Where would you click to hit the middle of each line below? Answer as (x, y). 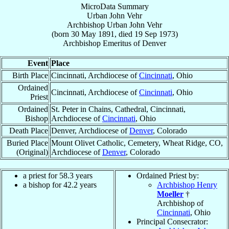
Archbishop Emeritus (97, 43)
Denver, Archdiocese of (90, 130)
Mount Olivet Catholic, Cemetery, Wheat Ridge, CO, (137, 143)
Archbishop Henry (187, 185)
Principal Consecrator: (172, 221)
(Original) (32, 152)
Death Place (29, 130)
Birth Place (30, 75)
